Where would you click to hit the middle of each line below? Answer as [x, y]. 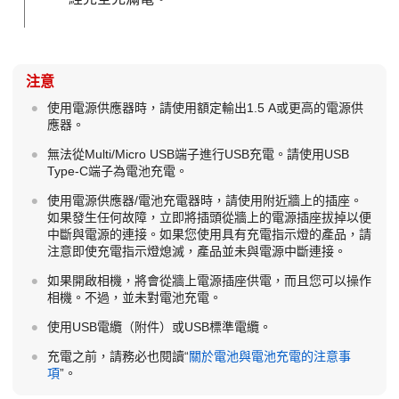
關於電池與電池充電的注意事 [269, 357]
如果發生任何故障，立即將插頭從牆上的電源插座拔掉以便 [209, 218]
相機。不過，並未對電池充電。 [134, 298]
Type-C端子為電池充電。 [117, 171]
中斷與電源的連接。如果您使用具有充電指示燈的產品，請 [209, 235]
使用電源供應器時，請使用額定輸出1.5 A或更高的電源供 [205, 108]
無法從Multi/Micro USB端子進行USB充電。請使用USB [198, 155]
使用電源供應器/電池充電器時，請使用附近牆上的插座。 [204, 201]
